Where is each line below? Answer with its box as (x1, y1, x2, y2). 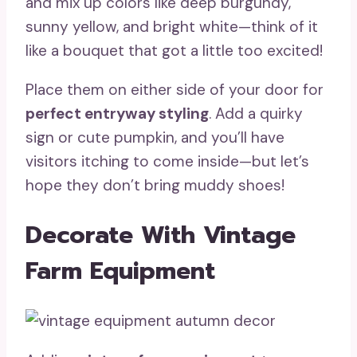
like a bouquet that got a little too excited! (25, 40, 323, 61)
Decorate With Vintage (25, 216, 296, 253)
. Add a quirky (209, 103, 303, 124)
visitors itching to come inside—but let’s (25, 151, 309, 171)
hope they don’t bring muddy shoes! (25, 175, 284, 195)
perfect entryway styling (25, 103, 209, 124)
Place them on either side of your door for (25, 79, 324, 100)
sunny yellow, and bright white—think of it (25, 16, 318, 37)
